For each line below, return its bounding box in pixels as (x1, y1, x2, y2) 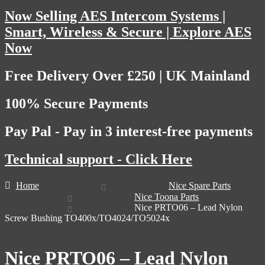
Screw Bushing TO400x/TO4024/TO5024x (5, 213, 170, 224)
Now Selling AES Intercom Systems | (5, 8, 225, 24)
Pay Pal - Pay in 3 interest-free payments (5, 123, 253, 139)
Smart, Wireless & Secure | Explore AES (5, 24, 251, 40)
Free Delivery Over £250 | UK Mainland (5, 67, 250, 83)
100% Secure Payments (5, 95, 148, 111)
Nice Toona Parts (134, 192, 199, 202)
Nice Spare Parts (168, 180, 231, 191)
